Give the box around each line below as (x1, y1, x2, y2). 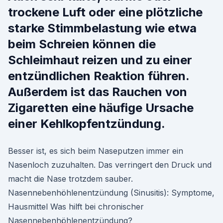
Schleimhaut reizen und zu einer (8, 53, 192, 67)
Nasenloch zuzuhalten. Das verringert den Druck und (8, 160, 212, 170)
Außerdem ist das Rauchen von (8, 85, 187, 99)
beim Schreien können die (8, 37, 156, 51)
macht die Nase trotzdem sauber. (8, 174, 133, 184)
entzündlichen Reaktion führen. (8, 69, 189, 83)
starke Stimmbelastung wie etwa (8, 21, 197, 35)
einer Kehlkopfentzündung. (8, 116, 165, 131)
